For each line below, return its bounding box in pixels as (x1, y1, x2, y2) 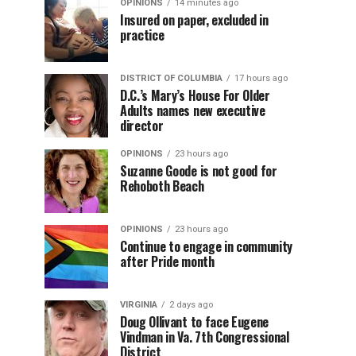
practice (120, 25, 164, 44)
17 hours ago (234, 73, 288, 83)
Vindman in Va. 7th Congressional (120, 327, 289, 346)
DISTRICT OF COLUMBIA (120, 73, 222, 83)
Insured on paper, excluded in (120, 10, 269, 29)
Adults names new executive (120, 101, 265, 120)
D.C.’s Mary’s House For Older (120, 86, 270, 105)
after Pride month (120, 252, 215, 271)
